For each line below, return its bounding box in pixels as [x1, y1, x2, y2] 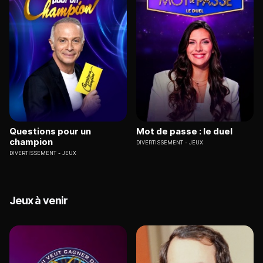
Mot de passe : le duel [136, 126, 232, 137]
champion [9, 136, 53, 148]
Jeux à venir [9, 194, 68, 207]
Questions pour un [9, 126, 91, 137]
